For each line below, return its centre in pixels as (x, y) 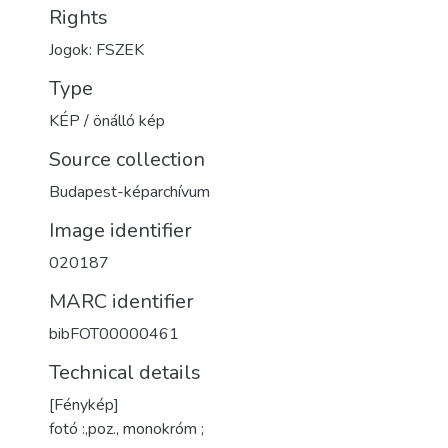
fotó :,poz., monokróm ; (126, 429)
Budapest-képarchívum (129, 192)
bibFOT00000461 (114, 334)
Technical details (125, 372)
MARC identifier (121, 301)
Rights (78, 17)
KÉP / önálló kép (107, 121)
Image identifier (120, 230)
